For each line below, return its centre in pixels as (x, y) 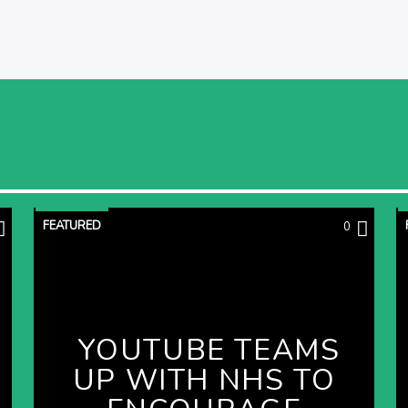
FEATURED (72, 225)
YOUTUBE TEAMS (209, 350)
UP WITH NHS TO (204, 380)
